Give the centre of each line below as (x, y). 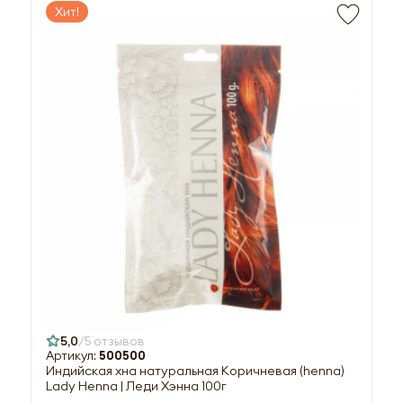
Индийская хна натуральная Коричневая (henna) (195, 371)
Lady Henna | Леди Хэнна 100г (136, 386)
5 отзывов (115, 341)
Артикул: (72, 356)
